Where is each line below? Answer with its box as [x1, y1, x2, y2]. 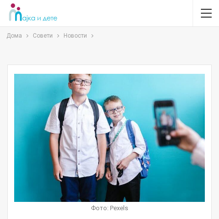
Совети [33, 32, 53, 39]
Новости [64, 32, 87, 39]
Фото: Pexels [91, 204, 128, 212]
